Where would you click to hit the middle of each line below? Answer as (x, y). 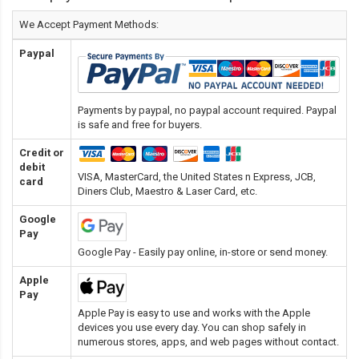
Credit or (42, 152)
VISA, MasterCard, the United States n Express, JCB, (197, 176)
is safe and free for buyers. (140, 124)
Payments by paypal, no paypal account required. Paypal (207, 110)
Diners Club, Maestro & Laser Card (157, 191)
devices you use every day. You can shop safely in (192, 327)
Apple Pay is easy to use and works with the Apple (194, 313)
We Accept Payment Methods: (89, 24)
